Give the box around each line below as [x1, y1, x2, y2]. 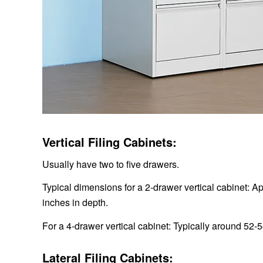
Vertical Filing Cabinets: [42, 133, 177, 151]
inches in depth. [42, 195, 108, 210]
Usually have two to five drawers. [42, 157, 179, 171]
